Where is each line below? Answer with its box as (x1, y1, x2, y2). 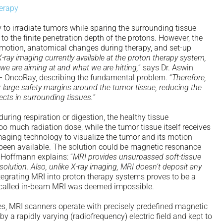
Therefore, (172, 72, 206, 82)
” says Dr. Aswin (138, 62, 193, 72)
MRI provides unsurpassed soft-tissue (73, 152, 201, 162)
